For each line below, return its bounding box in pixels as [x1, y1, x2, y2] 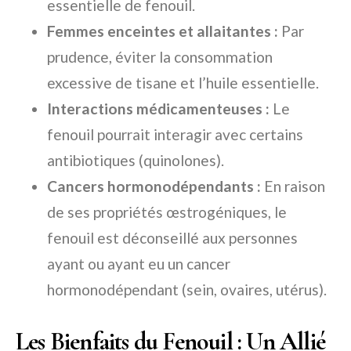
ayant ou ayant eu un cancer [47, 255, 230, 273]
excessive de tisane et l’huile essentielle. [47, 74, 319, 92]
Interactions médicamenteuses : [47, 100, 270, 118]
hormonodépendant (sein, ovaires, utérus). [47, 280, 327, 299]
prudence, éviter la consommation [47, 48, 273, 67]
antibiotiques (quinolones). [47, 151, 224, 170]
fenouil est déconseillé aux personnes [47, 229, 298, 248]
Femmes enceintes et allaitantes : [47, 22, 278, 41]
